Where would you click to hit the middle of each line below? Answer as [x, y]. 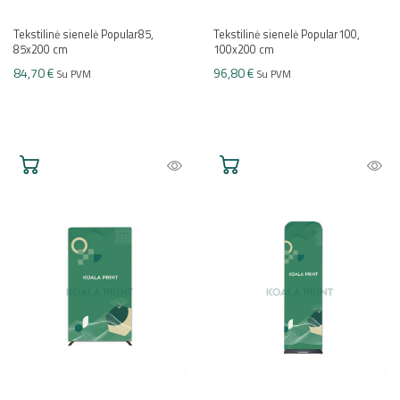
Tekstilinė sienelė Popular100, [287, 34]
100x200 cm [244, 49]
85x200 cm [41, 49]
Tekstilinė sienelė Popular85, [83, 34]
